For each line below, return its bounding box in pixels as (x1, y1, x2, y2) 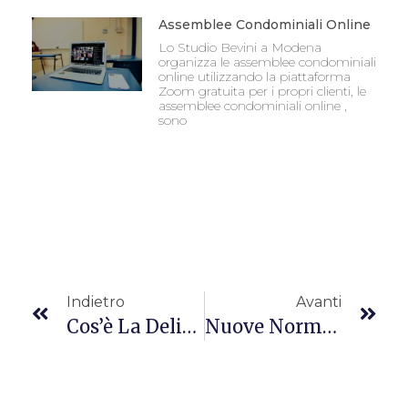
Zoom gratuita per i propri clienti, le (158, 83, 366, 100)
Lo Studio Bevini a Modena (158, 39, 321, 56)
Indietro (66, 292, 125, 311)
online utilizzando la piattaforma (158, 68, 351, 86)
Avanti (296, 292, 342, 311)
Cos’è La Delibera (182, 314, 197, 338)
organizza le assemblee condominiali (158, 54, 376, 71)
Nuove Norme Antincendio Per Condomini (321, 314, 337, 338)
